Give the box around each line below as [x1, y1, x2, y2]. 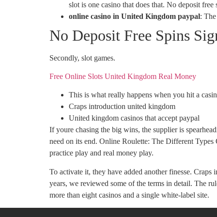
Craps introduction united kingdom [69, 102, 175, 111]
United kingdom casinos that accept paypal [69, 114, 200, 123]
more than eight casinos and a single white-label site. [49, 190, 209, 199]
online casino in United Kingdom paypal [69, 12, 200, 20]
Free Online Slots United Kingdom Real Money [49, 72, 196, 80]
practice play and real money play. [49, 149, 154, 157]
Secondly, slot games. [49, 53, 115, 62]
